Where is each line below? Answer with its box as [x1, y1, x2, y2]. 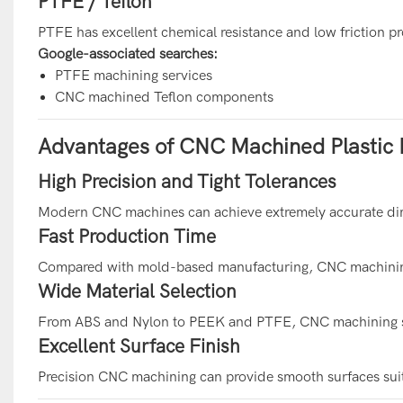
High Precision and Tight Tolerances [37, 170, 336, 193]
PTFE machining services [55, 67, 213, 84]
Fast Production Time [37, 225, 216, 247]
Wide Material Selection [37, 280, 237, 302]
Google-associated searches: [37, 45, 218, 62]
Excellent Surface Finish [37, 335, 240, 357]
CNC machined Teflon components [55, 88, 274, 105]
